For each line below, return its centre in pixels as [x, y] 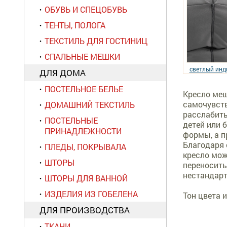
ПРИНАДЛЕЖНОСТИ [83, 131]
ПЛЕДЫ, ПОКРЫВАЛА [85, 147]
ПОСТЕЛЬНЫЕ [71, 120]
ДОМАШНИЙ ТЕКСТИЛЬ [90, 105]
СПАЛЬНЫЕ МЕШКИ [82, 56]
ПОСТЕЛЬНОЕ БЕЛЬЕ [84, 89]
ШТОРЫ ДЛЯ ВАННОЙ [86, 178]
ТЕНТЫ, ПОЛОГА [75, 25]
